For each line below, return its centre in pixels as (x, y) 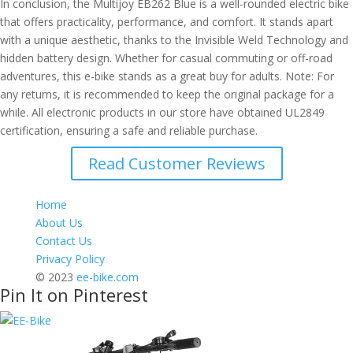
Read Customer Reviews (176, 163)
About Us (59, 222)
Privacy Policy (70, 258)
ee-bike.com (107, 277)
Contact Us (63, 240)
